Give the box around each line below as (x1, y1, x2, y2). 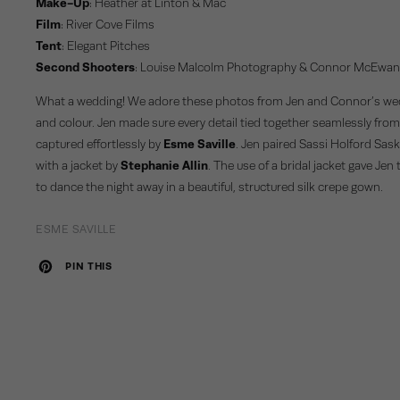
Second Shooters (36, 60, 136, 75)
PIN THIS (65, 259, 112, 272)
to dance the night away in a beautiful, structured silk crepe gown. (36, 179, 384, 194)
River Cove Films (66, 17, 155, 32)
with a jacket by (36, 157, 121, 172)
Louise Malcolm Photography (140, 60, 297, 75)
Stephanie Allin (121, 157, 209, 172)
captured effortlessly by (36, 136, 164, 151)
